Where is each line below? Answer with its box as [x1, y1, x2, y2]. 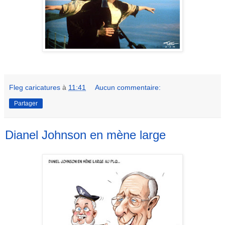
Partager [14, 100, 38, 107]
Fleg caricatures [9, 83, 60, 92]
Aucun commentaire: [95, 83, 161, 92]
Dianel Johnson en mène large [5, 128, 166, 142]
